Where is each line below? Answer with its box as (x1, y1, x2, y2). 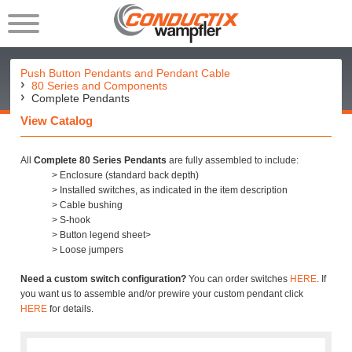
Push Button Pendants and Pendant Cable (20, 67, 231, 79)
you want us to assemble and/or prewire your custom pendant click (20, 288, 304, 299)
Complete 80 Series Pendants (34, 155, 167, 166)
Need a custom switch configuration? (20, 273, 187, 284)
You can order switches (186, 273, 291, 284)
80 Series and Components (31, 79, 168, 92)
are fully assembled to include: (167, 155, 299, 166)
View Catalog (20, 114, 93, 127)
